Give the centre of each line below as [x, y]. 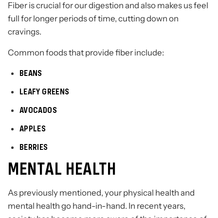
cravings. [25, 32]
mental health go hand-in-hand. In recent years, [97, 206]
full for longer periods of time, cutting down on [93, 19]
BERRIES [34, 147]
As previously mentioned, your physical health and [101, 193]
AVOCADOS [38, 110]
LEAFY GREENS [45, 92]
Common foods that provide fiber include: [86, 53]
